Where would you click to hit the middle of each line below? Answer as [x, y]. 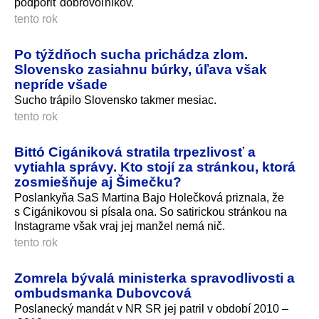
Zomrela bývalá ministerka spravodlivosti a [155, 278]
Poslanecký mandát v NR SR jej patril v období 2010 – [151, 308]
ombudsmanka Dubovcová [103, 293]
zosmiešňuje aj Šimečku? [98, 182]
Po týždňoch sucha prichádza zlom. [131, 54]
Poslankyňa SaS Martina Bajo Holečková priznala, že [149, 198]
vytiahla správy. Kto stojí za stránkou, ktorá [155, 167]
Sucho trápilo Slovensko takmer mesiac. [115, 100]
